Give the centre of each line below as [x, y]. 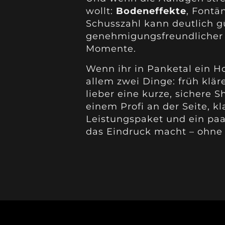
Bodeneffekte [151, 11]
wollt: [101, 11]
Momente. [111, 49]
